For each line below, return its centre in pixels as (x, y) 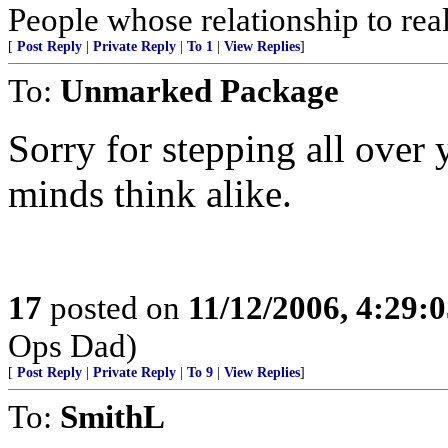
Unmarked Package (199, 90)
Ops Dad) (72, 345)
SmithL (112, 416)
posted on (115, 307)
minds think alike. (150, 193)
